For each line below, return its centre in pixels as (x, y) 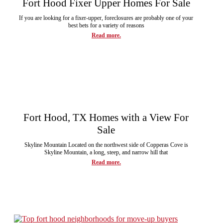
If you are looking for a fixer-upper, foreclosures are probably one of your (106, 18)
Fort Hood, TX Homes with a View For (106, 117)
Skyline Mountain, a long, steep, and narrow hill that (106, 152)
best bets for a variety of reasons (106, 25)
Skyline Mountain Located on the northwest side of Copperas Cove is (106, 145)
